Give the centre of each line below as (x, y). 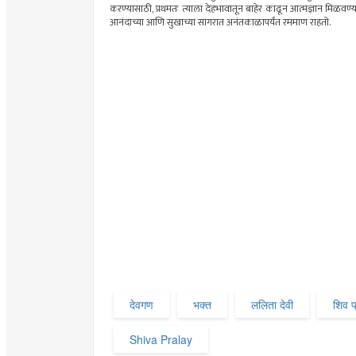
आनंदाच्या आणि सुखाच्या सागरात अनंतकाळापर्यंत (196, 23)
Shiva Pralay (161, 340)
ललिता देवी (272, 305)
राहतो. (319, 23)
